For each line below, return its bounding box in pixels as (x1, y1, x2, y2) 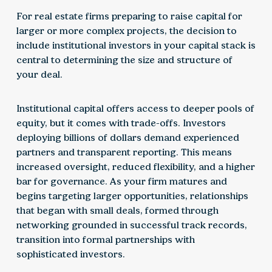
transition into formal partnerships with (16, 234, 195, 246)
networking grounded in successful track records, (16, 219, 247, 231)
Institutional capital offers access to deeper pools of (16, 103, 254, 115)
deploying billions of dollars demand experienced (16, 132, 239, 144)
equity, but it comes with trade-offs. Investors (16, 117, 226, 129)
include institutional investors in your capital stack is (16, 39, 256, 52)
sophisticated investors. (16, 248, 125, 260)
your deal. (16, 69, 63, 81)
